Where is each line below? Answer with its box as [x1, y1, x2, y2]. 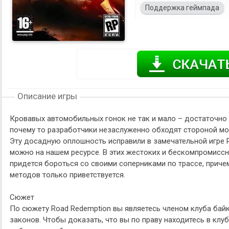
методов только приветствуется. [10, 170, 125, 179]
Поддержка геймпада [145, 4, 219, 12]
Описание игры [17, 90, 77, 101]
